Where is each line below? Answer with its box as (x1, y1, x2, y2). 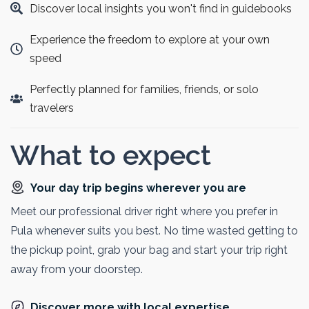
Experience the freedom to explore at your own (29, 32, 270, 46)
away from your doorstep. (10, 262, 143, 276)
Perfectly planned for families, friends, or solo (29, 82, 259, 96)
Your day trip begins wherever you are (30, 181, 246, 195)
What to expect (10, 138, 211, 171)
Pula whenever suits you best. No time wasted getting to (10, 223, 298, 237)
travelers (29, 101, 74, 114)
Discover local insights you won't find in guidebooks (29, 1, 292, 15)
